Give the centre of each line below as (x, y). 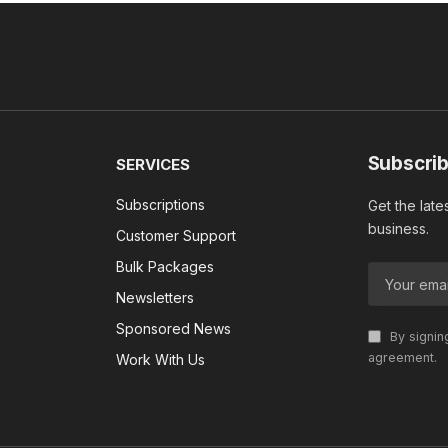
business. (398, 229)
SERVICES (153, 165)
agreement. (402, 358)
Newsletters (155, 298)
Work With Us (161, 360)
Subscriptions (161, 205)
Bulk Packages (165, 267)
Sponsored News (174, 329)
